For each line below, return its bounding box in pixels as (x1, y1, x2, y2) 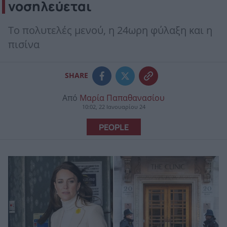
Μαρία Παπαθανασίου (80, 93, 165, 103)
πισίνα (8, 39, 40, 51)
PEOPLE (98, 121, 129, 132)
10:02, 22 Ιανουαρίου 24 (82, 103, 145, 110)
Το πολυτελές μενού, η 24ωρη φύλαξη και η (8, 24, 212, 37)
